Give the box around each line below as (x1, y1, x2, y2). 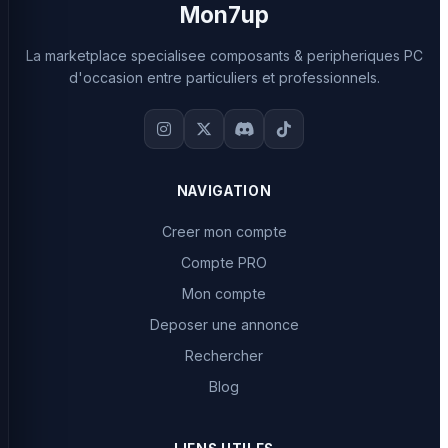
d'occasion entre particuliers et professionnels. (68, 68, 380, 86)
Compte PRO (181, 253, 267, 271)
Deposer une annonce (149, 315, 299, 333)
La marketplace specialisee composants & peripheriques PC (25, 46, 423, 64)
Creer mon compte (161, 222, 287, 240)
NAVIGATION (176, 182, 272, 199)
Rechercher (185, 346, 263, 364)
